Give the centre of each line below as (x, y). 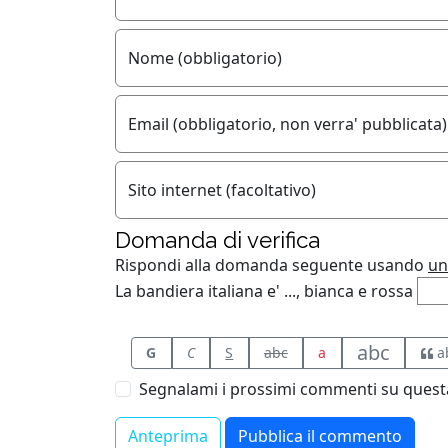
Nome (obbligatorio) (205, 57)
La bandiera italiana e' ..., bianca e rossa (264, 290)
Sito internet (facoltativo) (222, 189)
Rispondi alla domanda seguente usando (271, 264)
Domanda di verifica (217, 239)
